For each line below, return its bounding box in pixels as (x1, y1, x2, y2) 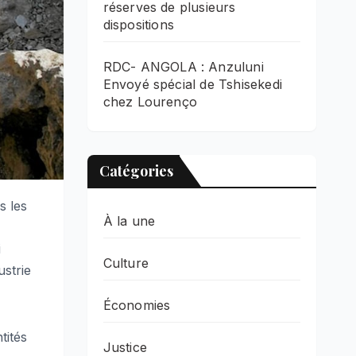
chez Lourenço (103, 93, 198, 110)
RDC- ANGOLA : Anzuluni (103, 58, 264, 75)
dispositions (103, 16, 174, 33)
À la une (103, 212, 156, 229)
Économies (103, 296, 171, 313)
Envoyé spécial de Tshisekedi (103, 75, 283, 92)
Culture (103, 254, 149, 271)
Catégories (99, 161, 173, 180)
